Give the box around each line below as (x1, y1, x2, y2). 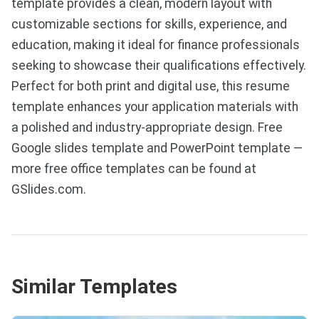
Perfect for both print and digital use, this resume (11, 79, 290, 94)
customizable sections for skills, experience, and (11, 17, 287, 32)
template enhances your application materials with (11, 100, 298, 115)
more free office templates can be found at (11, 162, 256, 177)
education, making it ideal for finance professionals (11, 38, 300, 53)
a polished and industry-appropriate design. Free (11, 120, 283, 135)
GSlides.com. (11, 182, 86, 197)
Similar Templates (11, 274, 177, 298)
